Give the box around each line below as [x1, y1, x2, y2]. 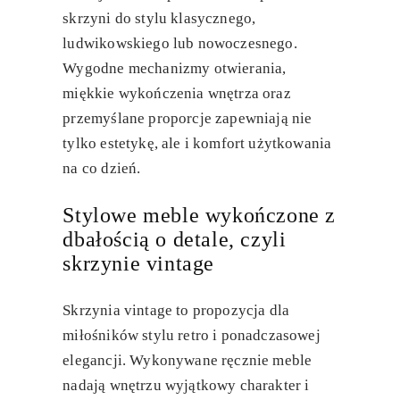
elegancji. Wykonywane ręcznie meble [62, 351, 312, 369]
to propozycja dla [172, 301, 290, 319]
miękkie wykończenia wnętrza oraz [62, 84, 291, 102]
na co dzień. [62, 159, 141, 177]
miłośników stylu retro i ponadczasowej [62, 326, 321, 344]
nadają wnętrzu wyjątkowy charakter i [62, 376, 310, 394]
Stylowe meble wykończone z [62, 203, 336, 227]
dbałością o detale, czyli [62, 227, 287, 251]
